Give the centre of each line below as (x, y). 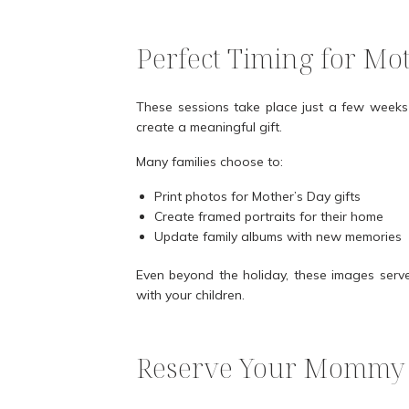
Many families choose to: (210, 162)
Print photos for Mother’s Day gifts (257, 197)
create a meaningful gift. (209, 127)
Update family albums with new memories (278, 237)
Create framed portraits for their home (269, 217)
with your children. (190, 295)
